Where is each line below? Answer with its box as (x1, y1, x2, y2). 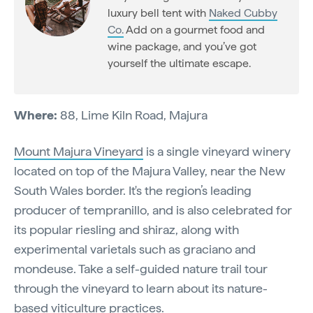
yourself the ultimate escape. (108, 56, 251, 70)
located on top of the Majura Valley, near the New (14, 163, 286, 178)
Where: (14, 107, 60, 122)
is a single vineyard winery (143, 143, 291, 159)
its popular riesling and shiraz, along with (14, 221, 239, 237)
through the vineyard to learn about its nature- (14, 280, 268, 296)
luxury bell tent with (108, 6, 209, 20)
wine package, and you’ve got (108, 39, 256, 53)
